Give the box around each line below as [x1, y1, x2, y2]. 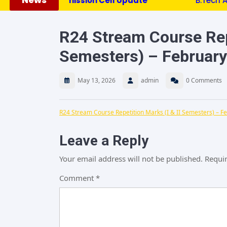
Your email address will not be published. [59, 154, 203, 164]
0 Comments [186, 76, 222, 85]
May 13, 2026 [78, 76, 116, 85]
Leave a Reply [59, 132, 148, 149]
